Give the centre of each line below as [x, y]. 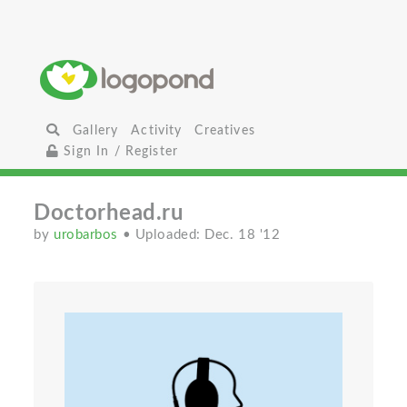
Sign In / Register [119, 151]
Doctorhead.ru [109, 213]
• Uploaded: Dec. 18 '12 [201, 235]
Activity [157, 130]
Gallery [96, 130]
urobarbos [88, 235]
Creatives [225, 130]
